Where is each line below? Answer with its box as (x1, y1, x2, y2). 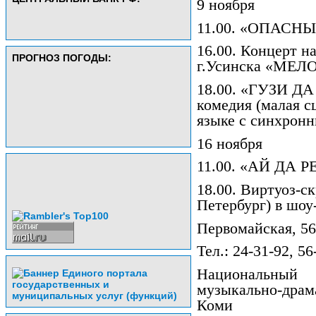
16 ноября (197, 135, 262, 152)
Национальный (197, 266, 298, 284)
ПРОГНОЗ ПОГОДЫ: (12, 52, 111, 63)
